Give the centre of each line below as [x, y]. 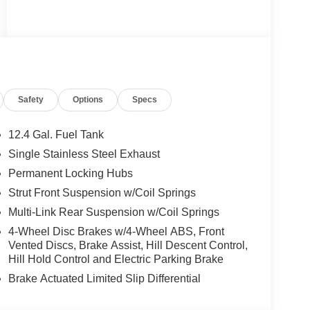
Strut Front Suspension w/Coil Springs [102, 192]
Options [88, 99]
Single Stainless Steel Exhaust [84, 154]
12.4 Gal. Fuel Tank [56, 134]
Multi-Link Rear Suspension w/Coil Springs [113, 212]
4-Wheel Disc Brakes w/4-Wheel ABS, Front [116, 231]
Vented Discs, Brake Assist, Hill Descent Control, [128, 245]
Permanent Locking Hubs [70, 173]
